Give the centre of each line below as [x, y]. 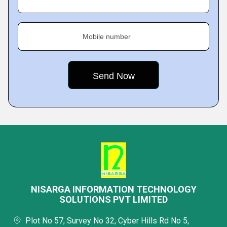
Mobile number [107, 36]
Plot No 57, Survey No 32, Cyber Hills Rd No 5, [107, 221]
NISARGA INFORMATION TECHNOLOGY [113, 189]
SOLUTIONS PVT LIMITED [113, 199]
